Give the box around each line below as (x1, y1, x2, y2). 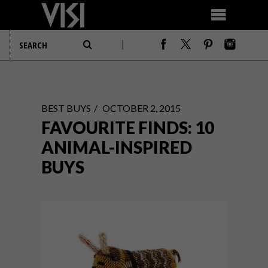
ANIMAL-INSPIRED (41, 137, 192, 157)
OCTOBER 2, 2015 (102, 102, 181, 114)
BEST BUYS (41, 102, 91, 114)
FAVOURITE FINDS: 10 (41, 117, 214, 138)
